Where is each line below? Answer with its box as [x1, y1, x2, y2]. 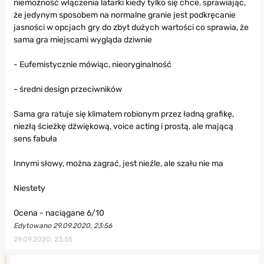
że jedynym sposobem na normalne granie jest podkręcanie [13, 10, 236, 21]
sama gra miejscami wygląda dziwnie [13, 35, 152, 45]
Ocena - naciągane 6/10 [13, 208, 104, 219]
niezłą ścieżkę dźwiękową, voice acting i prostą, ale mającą [13, 121, 233, 132]
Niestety [13, 183, 45, 194]
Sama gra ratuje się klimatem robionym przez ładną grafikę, [13, 109, 234, 120]
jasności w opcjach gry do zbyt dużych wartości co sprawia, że [13, 22, 249, 33]
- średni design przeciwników [13, 84, 122, 95]
